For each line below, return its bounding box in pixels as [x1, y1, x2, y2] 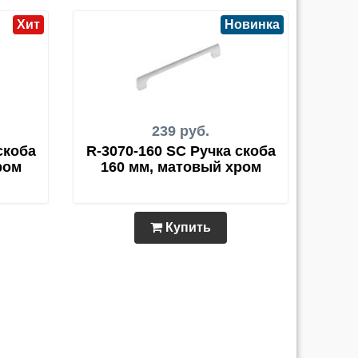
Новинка [225, 18, 280, 31]
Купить [162, 221, 211, 234]
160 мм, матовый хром [100, 159, 261, 175]
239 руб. [152, 123, 209, 139]
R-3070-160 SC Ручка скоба [86, 143, 276, 159]
